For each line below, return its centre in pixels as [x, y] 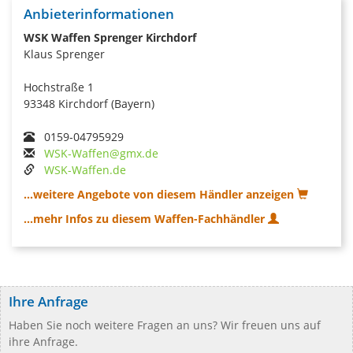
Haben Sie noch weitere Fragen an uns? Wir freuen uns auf [165, 325]
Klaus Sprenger [64, 54]
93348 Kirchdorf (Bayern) [89, 103]
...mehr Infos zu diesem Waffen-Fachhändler [146, 218]
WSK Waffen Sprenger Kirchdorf [110, 37]
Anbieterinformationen [99, 13]
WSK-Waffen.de [85, 169]
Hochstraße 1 [59, 87]
